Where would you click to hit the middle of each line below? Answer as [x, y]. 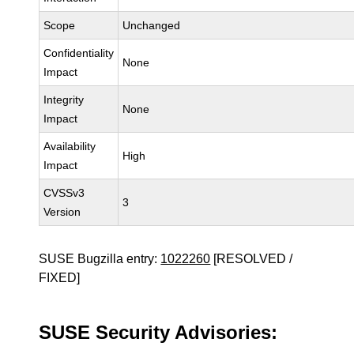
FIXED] [60, 278]
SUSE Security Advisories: [158, 332]
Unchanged [152, 25]
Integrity [64, 100]
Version [62, 212]
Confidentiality [79, 53]
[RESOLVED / [252, 259]
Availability [70, 146]
